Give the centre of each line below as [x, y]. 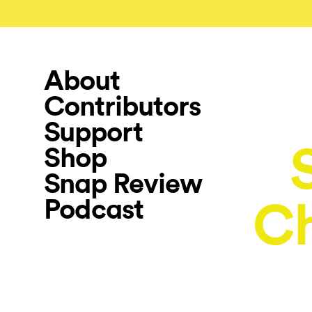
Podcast [94, 210]
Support [93, 132]
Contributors [122, 107]
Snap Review [123, 184]
